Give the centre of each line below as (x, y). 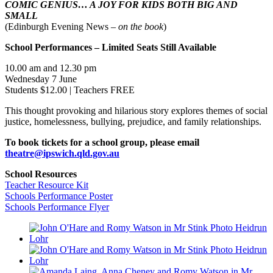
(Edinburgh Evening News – (62, 27)
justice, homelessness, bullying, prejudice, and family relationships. (133, 122)
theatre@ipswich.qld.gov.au (62, 154)
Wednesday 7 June (41, 79)
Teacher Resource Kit (47, 185)
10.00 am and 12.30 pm (51, 68)
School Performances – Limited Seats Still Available (111, 48)
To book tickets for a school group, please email (102, 143)
